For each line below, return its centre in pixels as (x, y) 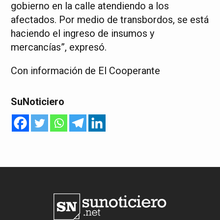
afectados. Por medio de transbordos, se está (110, 19)
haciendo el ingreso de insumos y (83, 33)
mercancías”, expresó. (59, 47)
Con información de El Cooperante (86, 70)
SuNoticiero (38, 101)
